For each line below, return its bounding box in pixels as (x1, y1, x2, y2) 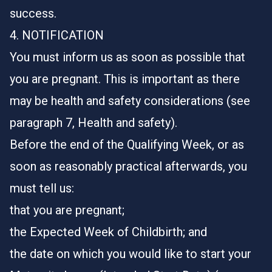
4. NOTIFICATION (10, 28, 104, 42)
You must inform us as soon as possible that (10, 50, 245, 64)
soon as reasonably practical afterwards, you (10, 159, 247, 174)
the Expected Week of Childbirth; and (10, 225, 207, 239)
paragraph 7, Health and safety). (10, 115, 177, 130)
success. (10, 6, 56, 21)
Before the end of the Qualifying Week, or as (10, 137, 244, 152)
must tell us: (10, 181, 74, 195)
